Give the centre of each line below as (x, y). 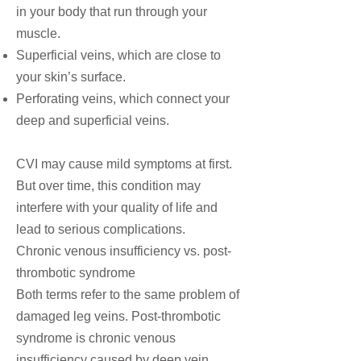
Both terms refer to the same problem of (128, 295)
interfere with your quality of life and (117, 207)
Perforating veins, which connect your (123, 99)
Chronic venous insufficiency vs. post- (124, 251)
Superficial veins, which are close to (118, 55)
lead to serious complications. (101, 229)
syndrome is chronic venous (96, 338)
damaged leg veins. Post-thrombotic (118, 316)
